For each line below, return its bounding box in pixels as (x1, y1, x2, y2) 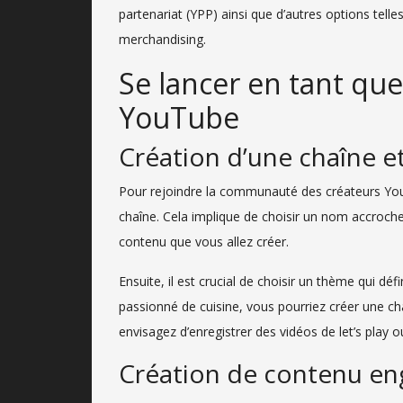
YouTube (119, 97, 239, 137)
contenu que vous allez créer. (119, 232, 289, 250)
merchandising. (119, 30, 206, 48)
